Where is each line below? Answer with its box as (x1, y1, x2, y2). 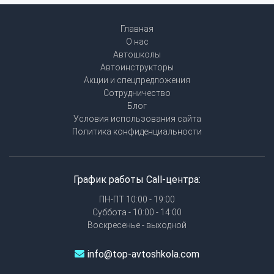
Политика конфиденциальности (72, 127, 202, 137)
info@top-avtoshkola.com (87, 248, 199, 261)
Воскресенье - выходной (87, 220, 187, 231)
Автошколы (113, 50, 161, 60)
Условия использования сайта (73, 114, 201, 124)
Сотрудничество (103, 88, 171, 98)
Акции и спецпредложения (84, 75, 190, 86)
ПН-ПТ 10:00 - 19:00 (99, 194, 175, 205)
